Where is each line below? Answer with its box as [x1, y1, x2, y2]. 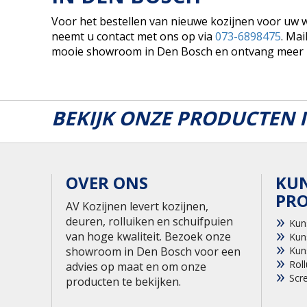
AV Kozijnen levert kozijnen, [65, 198, 208, 214]
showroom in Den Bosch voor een [65, 243, 241, 259]
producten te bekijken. [65, 273, 181, 289]
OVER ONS [65, 171, 148, 194]
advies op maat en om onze [65, 258, 206, 274]
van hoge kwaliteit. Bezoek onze [65, 228, 231, 244]
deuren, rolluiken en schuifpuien [65, 213, 233, 229]
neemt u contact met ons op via [51, 28, 215, 44]
